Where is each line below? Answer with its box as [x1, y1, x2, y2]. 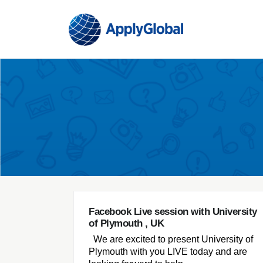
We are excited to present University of [89, 234, 253, 245]
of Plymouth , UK [89, 218, 164, 229]
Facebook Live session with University [89, 206, 257, 217]
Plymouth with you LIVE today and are [89, 247, 247, 257]
